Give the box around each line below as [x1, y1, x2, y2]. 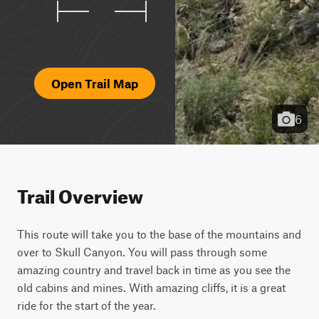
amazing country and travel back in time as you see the [17, 263, 291, 276]
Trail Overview [17, 179, 143, 208]
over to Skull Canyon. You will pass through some [17, 245, 267, 258]
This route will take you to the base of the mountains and [17, 227, 301, 241]
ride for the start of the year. [17, 298, 156, 312]
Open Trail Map [51, 76, 138, 90]
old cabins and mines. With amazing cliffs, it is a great [17, 281, 286, 294]
